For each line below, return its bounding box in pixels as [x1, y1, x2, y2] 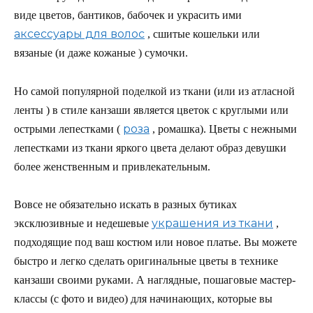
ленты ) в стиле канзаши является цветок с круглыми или [14, 103, 289, 116]
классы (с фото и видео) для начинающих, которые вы [14, 292, 272, 305]
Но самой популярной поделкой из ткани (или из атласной [14, 85, 295, 97]
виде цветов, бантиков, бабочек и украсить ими [14, 9, 242, 22]
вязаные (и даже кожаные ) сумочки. [14, 47, 188, 59]
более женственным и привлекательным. [14, 160, 210, 173]
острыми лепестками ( [14, 122, 120, 135]
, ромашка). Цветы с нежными [152, 122, 297, 135]
